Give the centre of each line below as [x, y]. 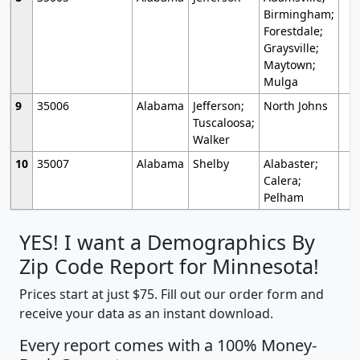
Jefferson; [218, 106]
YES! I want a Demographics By [167, 242]
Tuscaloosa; [223, 123]
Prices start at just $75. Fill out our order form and [172, 295]
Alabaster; [290, 164]
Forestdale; [293, 31]
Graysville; [291, 48]
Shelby [211, 164]
